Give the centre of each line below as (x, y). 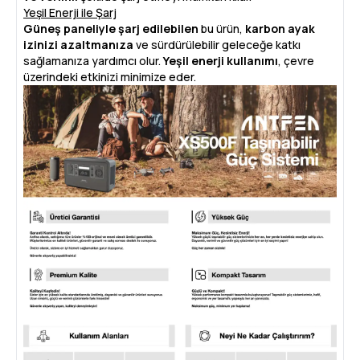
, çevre (296, 61)
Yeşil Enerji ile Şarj (70, 12)
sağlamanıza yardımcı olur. (93, 61)
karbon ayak (280, 29)
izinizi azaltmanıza (78, 45)
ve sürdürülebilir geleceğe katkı (217, 45)
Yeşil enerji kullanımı (221, 61)
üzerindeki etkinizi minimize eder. (110, 77)
